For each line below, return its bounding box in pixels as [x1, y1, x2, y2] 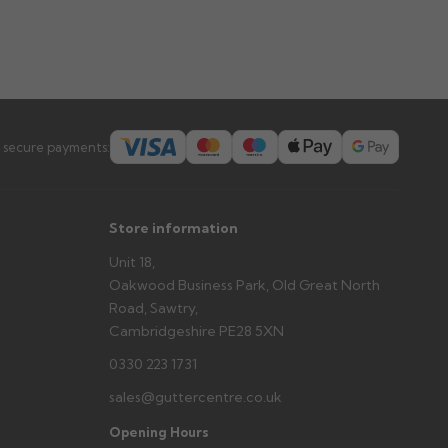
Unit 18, [108, 253, 155, 271]
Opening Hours [108, 424, 209, 440]
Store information [108, 219, 238, 237]
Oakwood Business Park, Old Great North [108, 276, 380, 294]
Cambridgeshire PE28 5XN [108, 322, 284, 340]
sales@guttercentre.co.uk [108, 388, 282, 406]
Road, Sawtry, [108, 299, 198, 317]
